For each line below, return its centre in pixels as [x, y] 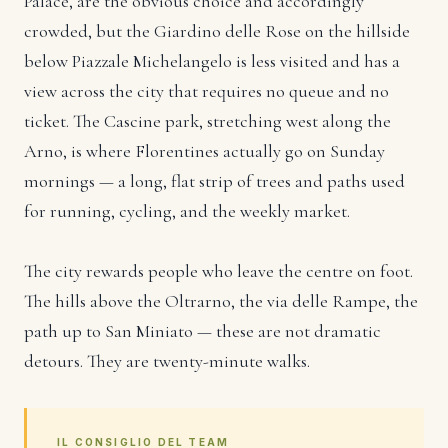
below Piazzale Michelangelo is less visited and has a [212, 61]
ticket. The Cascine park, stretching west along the [207, 121]
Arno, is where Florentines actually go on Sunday [204, 151]
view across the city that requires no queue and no [206, 91]
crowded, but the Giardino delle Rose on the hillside [217, 31]
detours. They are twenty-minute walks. [167, 361]
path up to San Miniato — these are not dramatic [202, 331]
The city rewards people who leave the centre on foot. [218, 271]
